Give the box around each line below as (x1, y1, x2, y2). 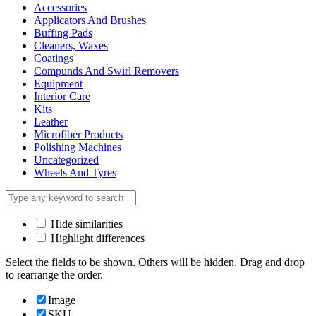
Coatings (34, 51, 73, 64)
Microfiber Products (34, 128, 123, 140)
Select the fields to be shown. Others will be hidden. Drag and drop (6, 255, 305, 268)
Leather (34, 115, 68, 128)
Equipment (34, 77, 83, 90)
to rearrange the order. (6, 268, 103, 281)
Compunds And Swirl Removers (34, 64, 179, 77)
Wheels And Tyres (34, 166, 116, 178)
